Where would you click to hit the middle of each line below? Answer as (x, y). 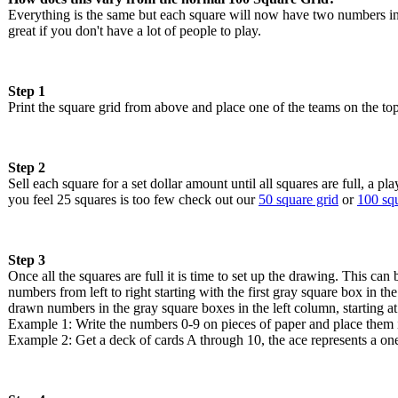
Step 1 (27, 92)
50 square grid (298, 200)
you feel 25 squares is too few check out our (133, 200)
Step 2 (27, 168)
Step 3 (27, 260)
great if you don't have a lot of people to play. (135, 31)
